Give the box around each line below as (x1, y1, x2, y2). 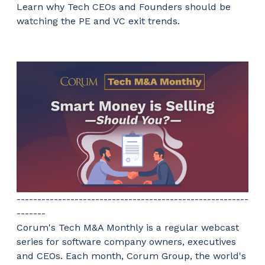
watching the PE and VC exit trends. (17, 15, 180, 27)
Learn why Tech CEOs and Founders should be (17, 1, 231, 13)
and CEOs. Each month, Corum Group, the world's (17, 250, 246, 261)
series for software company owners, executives (17, 235, 236, 247)
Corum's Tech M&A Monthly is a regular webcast (17, 221, 239, 233)
